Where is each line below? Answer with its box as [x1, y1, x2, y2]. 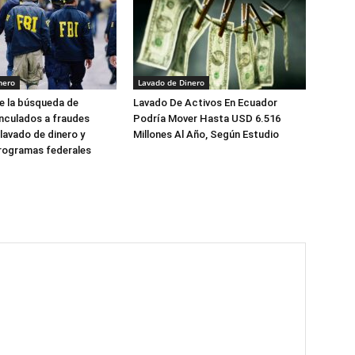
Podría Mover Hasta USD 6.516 [133, 113, 281, 124]
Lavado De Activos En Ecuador [133, 97, 277, 109]
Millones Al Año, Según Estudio [133, 128, 279, 140]
